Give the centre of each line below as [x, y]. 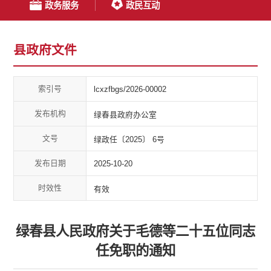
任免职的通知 [135, 251]
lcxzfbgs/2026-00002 [130, 89]
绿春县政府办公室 [126, 114]
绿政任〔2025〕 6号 [129, 139]
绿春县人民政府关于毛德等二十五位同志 [135, 232]
